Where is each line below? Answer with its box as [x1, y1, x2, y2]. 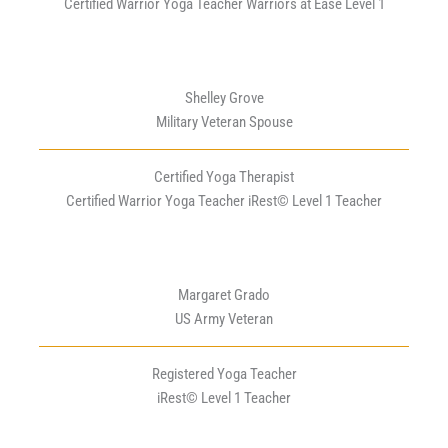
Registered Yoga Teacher [151, 365, 297, 384]
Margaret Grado [178, 286, 270, 305]
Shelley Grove [184, 89, 264, 108]
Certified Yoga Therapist [154, 168, 294, 187]
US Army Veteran [175, 310, 273, 329]
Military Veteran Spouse [155, 113, 293, 132]
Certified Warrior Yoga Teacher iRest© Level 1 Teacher [66, 192, 382, 211]
